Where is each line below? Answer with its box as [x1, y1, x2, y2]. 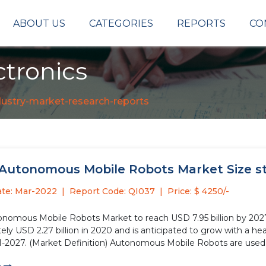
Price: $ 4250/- [167, 186, 229, 197]
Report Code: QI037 [69, 186, 155, 197]
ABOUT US [13, 17, 65, 29]
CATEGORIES [89, 17, 153, 29]
